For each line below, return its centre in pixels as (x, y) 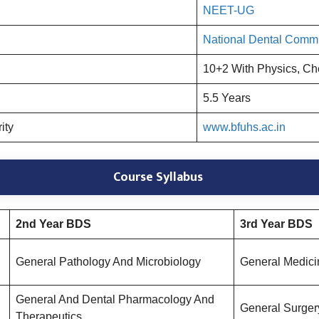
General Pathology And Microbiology (108, 262)
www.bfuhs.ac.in (244, 127)
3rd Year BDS (276, 224)
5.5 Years (227, 98)
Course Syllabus (159, 178)
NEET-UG (229, 11)
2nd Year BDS (53, 224)
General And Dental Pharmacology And (115, 300)
